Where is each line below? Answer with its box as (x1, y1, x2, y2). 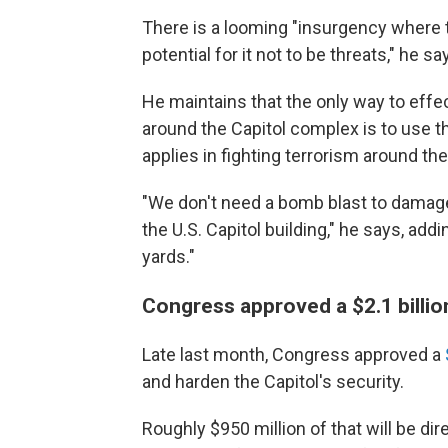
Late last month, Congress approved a (142, 344, 445, 365)
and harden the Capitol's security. (142, 371, 404, 392)
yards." (142, 246, 195, 267)
